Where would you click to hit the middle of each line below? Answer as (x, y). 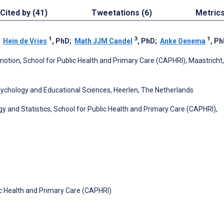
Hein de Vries (25, 41)
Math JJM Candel (103, 41)
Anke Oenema (183, 41)
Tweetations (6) (121, 12)
